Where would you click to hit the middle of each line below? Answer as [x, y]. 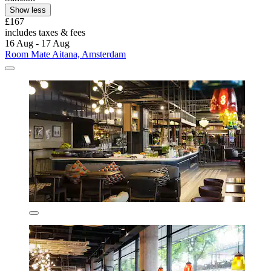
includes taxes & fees [45, 33]
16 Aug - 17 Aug [37, 44]
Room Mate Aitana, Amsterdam [65, 54]
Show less [28, 10]
